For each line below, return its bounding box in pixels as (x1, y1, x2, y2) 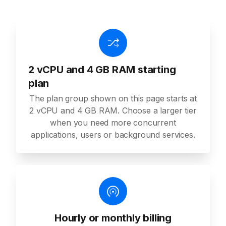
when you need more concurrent (50, 118, 176, 128)
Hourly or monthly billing (54, 212, 172, 224)
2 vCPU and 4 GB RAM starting (28, 64, 176, 76)
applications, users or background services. (31, 130, 195, 140)
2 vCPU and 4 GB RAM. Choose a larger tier (29, 105, 197, 116)
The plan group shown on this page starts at (29, 93, 197, 104)
